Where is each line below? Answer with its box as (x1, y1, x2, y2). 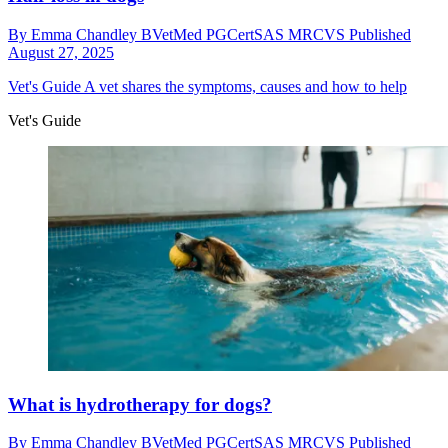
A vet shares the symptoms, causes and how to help (81, 78, 407, 96)
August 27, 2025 (8, 44, 114, 62)
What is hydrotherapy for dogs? (8, 393, 272, 415)
